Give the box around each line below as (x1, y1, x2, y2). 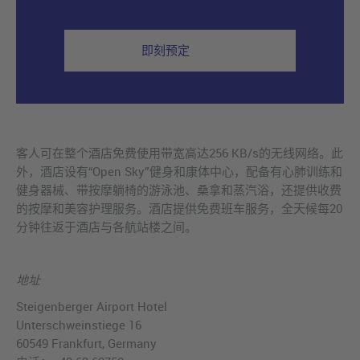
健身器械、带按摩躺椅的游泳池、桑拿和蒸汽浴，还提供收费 (16, 182, 342, 198)
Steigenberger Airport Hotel (16, 298, 167, 315)
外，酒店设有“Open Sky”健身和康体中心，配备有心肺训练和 (16, 163, 342, 180)
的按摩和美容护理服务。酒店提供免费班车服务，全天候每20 (16, 200, 342, 217)
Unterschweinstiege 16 (16, 317, 141, 333)
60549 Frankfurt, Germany (16, 335, 157, 352)
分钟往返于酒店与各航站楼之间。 (16, 219, 197, 235)
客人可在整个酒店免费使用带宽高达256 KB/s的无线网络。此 (16, 145, 343, 162)
